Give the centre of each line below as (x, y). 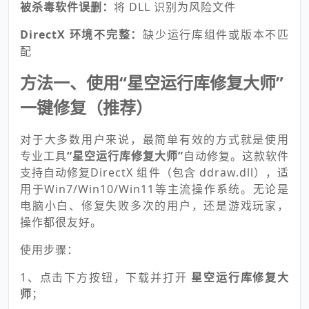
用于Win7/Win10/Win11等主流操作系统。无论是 (154, 189)
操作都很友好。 (61, 222)
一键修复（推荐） (86, 107)
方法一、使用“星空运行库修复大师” (152, 82)
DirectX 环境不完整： (82, 34)
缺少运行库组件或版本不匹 (216, 34)
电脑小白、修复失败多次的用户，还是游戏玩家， (154, 206)
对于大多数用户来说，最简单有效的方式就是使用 (154, 139)
